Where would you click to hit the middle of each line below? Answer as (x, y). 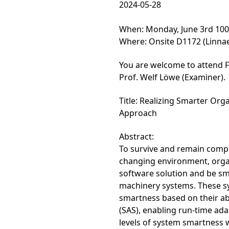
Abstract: (136, 136)
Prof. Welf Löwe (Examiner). (172, 77)
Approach (138, 113)
